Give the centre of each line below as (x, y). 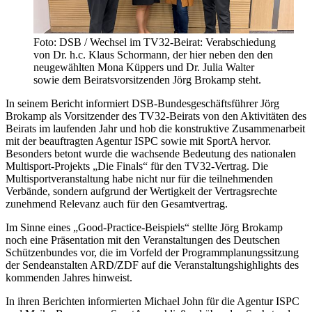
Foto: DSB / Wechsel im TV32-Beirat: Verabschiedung (155, 42)
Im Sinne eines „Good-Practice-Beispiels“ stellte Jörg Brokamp (144, 227)
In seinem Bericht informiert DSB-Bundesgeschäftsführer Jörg (142, 103)
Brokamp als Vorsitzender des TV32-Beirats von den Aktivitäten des (156, 116)
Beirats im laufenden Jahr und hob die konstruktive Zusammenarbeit (155, 128)
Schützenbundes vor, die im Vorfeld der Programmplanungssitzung (152, 252)
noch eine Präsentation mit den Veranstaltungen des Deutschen (143, 240)
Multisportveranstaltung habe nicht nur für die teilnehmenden (139, 178)
